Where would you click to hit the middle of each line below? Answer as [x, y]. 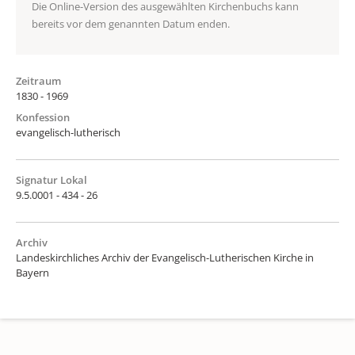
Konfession [43, 117]
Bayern [32, 272]
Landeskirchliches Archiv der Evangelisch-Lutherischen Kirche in [165, 257]
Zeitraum [38, 80]
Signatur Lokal [52, 179]
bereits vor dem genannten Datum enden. [131, 23]
